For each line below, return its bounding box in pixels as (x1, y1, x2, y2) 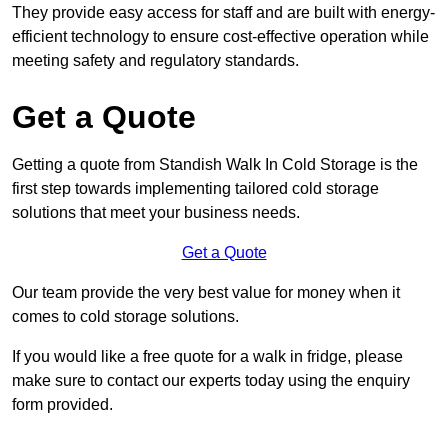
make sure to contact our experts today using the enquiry (12, 372, 410, 390)
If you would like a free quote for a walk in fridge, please (12, 348, 403, 366)
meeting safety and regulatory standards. (12, 52, 299, 70)
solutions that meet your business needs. (12, 204, 300, 222)
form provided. (12, 396, 113, 414)
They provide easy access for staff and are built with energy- (12, 4, 435, 22)
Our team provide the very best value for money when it (12, 284, 400, 302)
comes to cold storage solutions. (12, 308, 239, 326)
